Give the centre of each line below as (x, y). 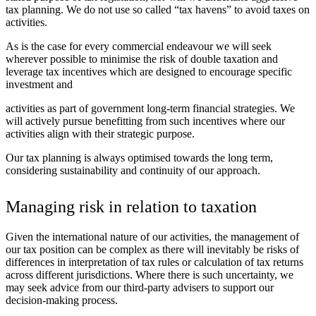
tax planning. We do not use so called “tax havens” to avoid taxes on (158, 10)
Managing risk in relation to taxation (131, 207)
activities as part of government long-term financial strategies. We (150, 109)
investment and (39, 85)
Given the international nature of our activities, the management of (152, 237)
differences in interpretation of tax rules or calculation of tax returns (154, 262)
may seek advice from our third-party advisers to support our (140, 288)
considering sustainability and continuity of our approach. (133, 171)
